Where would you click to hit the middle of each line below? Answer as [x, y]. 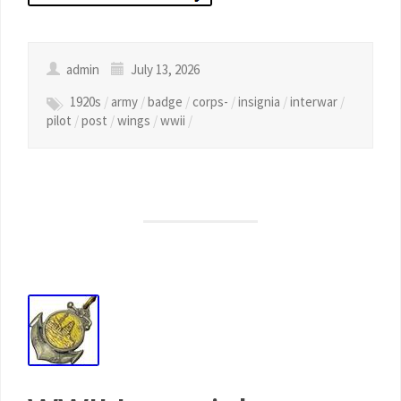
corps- [210, 102]
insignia [259, 102]
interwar [314, 102]
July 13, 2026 [164, 69]
